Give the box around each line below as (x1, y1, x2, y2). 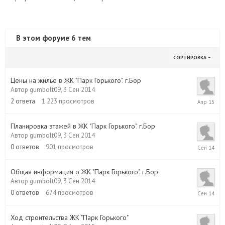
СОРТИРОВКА (173, 54, 208, 61)
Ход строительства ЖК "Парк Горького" (11, 213, 129, 222)
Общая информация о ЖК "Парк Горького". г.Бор (11, 167, 158, 176)
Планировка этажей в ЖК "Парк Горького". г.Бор (11, 122, 155, 131)
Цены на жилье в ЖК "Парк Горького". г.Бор (11, 76, 141, 85)
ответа (16, 97, 35, 105)
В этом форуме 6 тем (16, 33, 91, 43)
